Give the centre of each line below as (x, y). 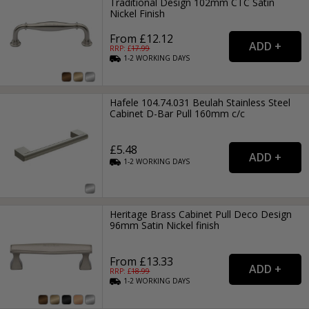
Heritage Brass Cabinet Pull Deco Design (201, 214)
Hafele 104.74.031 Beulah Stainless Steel (200, 103)
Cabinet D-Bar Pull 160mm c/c (178, 114)
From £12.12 (142, 39)
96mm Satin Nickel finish (165, 225)
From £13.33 (142, 261)
